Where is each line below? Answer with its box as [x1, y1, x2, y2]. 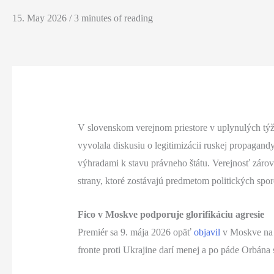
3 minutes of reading [74, 13, 153, 24]
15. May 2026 [12, 13, 69, 24]
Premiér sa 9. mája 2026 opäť [77, 226, 194, 237]
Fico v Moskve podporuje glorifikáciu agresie [77, 209, 264, 220]
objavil [193, 226, 220, 237]
